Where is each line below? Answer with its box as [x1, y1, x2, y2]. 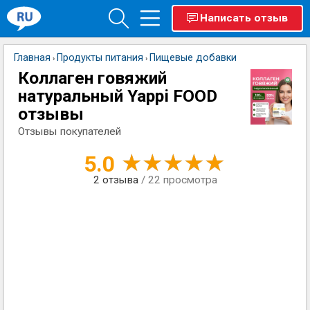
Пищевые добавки [149, 52, 237, 64]
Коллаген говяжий [18, 68, 167, 88]
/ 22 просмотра [140, 174, 217, 186]
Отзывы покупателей [18, 125, 121, 138]
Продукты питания [57, 52, 143, 64]
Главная [14, 52, 51, 64]
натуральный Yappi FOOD [18, 86, 217, 106]
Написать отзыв [200, 12, 288, 24]
